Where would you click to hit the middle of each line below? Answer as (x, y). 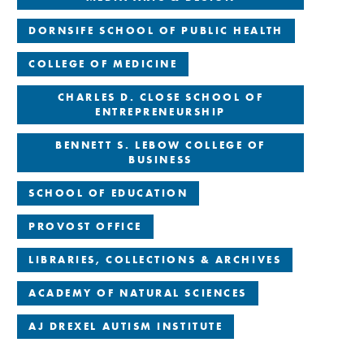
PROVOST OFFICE (85, 226)
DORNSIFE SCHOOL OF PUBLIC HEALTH (156, 30)
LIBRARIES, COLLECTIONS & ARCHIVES (155, 259)
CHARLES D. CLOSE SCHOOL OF (160, 97)
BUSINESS (160, 159)
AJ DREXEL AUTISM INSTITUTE (126, 326)
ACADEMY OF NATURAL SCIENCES (138, 292)
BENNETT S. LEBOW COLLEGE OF (160, 145)
